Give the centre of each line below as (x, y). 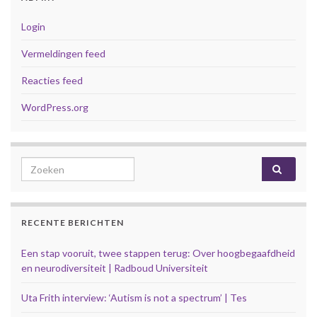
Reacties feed (52, 81)
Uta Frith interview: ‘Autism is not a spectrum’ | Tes (134, 298)
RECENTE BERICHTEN (73, 223)
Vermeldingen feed (63, 54)
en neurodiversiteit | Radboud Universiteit (115, 268)
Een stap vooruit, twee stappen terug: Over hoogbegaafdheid (158, 253)
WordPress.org (55, 108)
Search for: (50, 165)
